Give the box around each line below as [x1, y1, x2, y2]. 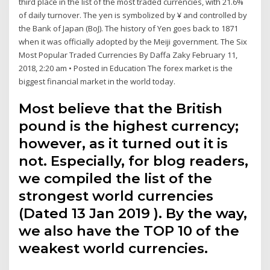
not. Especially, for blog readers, [19, 152, 249, 170]
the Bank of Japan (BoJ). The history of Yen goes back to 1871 [19, 22, 239, 34]
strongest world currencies [19, 187, 214, 205]
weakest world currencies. [19, 240, 209, 257]
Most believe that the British [19, 100, 223, 118]
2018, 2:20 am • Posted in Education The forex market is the [19, 62, 233, 74]
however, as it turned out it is [19, 135, 228, 152]
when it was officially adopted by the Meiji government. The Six [19, 36, 248, 47]
